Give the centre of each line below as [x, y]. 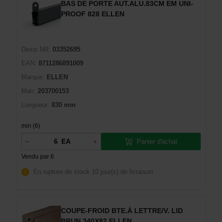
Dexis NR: [36, 49]
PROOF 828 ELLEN [93, 14]
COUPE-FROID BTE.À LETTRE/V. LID [122, 211]
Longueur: [35, 105]
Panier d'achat [157, 141]
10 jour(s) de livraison [122, 172]
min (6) [31, 126]
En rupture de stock [61, 172]
